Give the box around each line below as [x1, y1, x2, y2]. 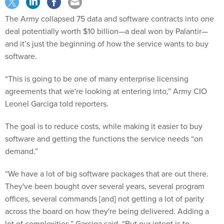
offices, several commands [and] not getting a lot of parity [5, 193, 204, 205]
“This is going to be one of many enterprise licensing [5, 73, 188, 85]
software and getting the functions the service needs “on [5, 133, 203, 145]
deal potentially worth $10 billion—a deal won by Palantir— [5, 25, 208, 37]
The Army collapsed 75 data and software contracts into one [5, 13, 214, 25]
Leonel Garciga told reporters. [5, 98, 110, 110]
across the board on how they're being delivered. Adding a [5, 205, 209, 217]
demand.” [5, 145, 38, 157]
